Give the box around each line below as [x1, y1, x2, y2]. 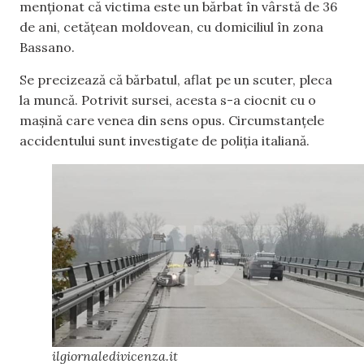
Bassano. [19, 39, 78, 56]
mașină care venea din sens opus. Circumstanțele [19, 111, 324, 128]
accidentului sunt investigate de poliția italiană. [19, 132, 310, 149]
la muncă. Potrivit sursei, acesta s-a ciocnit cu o [19, 91, 316, 108]
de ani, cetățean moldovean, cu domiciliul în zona [19, 19, 323, 36]
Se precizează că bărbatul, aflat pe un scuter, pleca [19, 71, 332, 88]
